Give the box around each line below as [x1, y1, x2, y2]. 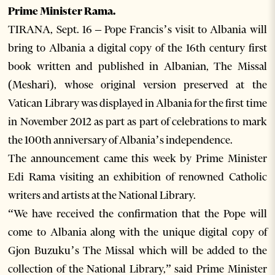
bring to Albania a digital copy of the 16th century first [8, 41, 267, 55]
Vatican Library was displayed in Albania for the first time [8, 96, 267, 110]
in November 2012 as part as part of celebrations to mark [8, 115, 267, 129]
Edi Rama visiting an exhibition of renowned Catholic [8, 170, 267, 184]
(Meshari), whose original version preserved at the [8, 78, 267, 92]
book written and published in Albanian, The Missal [8, 60, 267, 74]
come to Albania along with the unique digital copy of [8, 225, 267, 239]
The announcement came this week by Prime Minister [8, 152, 267, 166]
